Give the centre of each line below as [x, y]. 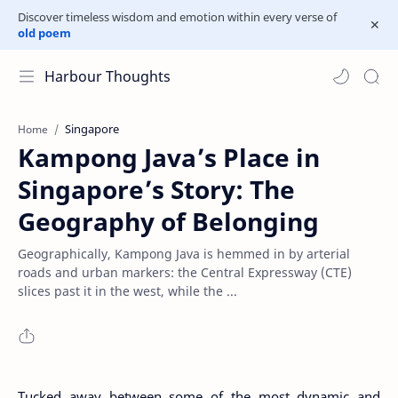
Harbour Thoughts [107, 76]
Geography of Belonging [168, 221]
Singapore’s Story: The [156, 189]
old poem [44, 33]
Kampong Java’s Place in [169, 157]
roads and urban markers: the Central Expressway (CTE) [185, 272]
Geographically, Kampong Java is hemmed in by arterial [184, 254]
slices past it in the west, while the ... [127, 291]
